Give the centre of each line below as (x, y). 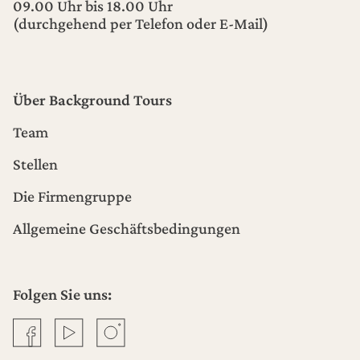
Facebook (37, 326)
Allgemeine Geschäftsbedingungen (127, 228)
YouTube (77, 326)
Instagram (123, 326)
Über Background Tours (92, 99)
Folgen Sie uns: (62, 294)
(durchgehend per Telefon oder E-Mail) (141, 23)
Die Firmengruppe (72, 196)
